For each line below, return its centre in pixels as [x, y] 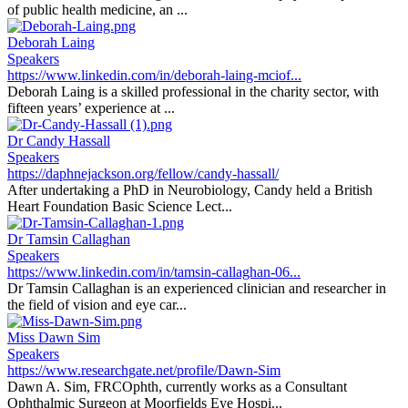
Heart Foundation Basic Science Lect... [120, 206]
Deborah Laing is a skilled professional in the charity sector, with [193, 92]
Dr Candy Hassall [59, 141]
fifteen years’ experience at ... [91, 108]
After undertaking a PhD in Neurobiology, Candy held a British [190, 190]
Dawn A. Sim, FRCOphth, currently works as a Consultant [177, 387]
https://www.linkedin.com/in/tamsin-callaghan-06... [154, 272]
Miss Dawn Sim [54, 337]
